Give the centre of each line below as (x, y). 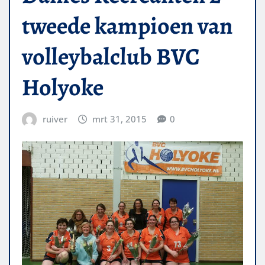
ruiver (55, 119)
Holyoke (63, 87)
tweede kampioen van (127, 25)
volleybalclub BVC (111, 56)
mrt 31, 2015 (120, 119)
